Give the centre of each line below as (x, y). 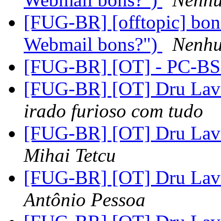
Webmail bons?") (93, 44)
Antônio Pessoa (85, 200)
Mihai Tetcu (70, 155)
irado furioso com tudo (113, 111)
